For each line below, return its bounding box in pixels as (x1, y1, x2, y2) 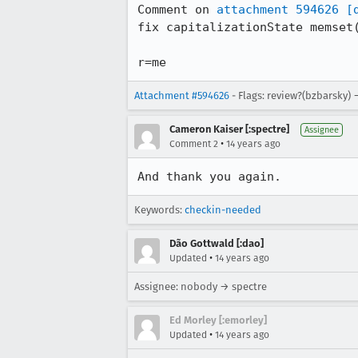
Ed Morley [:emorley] (169, 314, 267, 326)
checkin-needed (185, 204, 261, 216)
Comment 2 (169, 138, 218, 149)
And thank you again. (137, 169, 281, 184)
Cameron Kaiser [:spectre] (169, 123, 289, 135)
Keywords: (134, 204, 185, 216)
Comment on (137, 2, 217, 17)
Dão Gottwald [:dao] (169, 237, 264, 249)
